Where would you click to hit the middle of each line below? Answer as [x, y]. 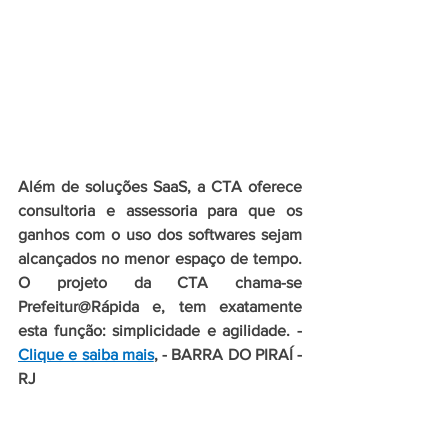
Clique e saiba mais [86, 355]
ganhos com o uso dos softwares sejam [160, 235]
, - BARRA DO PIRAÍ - [227, 355]
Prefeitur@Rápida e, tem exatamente [160, 307]
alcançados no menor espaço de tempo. [160, 259]
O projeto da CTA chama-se [160, 283]
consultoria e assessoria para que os [160, 211]
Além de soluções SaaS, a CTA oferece [160, 187]
